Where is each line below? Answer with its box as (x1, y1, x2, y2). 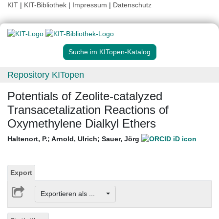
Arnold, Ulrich (51, 135, 97, 143)
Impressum (72, 1, 107, 9)
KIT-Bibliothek (24, 1, 68, 9)
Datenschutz (113, 1, 152, 9)
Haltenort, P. (7, 135, 47, 143)
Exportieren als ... (40, 190, 105, 198)
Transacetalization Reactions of (7, 103, 169, 117)
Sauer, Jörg (102, 135, 141, 143)
